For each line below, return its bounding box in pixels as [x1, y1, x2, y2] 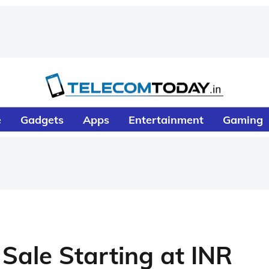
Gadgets [20, 112, 64, 127]
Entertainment [128, 112, 204, 127]
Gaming [223, 112, 264, 127]
